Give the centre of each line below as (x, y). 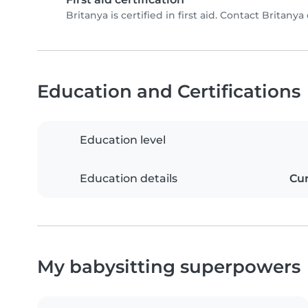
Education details (129, 179)
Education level (123, 140)
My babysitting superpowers (169, 267)
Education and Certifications (169, 91)
